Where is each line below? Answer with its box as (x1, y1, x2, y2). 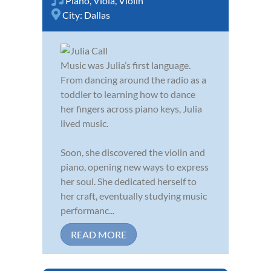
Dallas (84, 8, 110, 21)
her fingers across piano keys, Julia (60, 102, 202, 114)
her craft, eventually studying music (60, 189, 207, 201)
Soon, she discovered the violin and (60, 146, 205, 158)
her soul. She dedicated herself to (60, 175, 197, 187)
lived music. (60, 117, 108, 129)
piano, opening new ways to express (60, 160, 209, 172)
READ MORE (71, 228, 126, 240)
